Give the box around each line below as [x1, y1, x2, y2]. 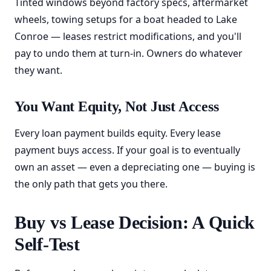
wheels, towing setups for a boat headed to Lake [15, 13, 237, 26]
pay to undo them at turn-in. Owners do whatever [15, 47, 243, 60]
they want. [15, 64, 62, 77]
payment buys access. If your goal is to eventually [15, 143, 240, 157]
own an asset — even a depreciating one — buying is [15, 160, 255, 174]
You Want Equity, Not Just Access [15, 99, 219, 114]
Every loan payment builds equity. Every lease [15, 126, 221, 140]
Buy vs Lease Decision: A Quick [15, 212, 255, 232]
